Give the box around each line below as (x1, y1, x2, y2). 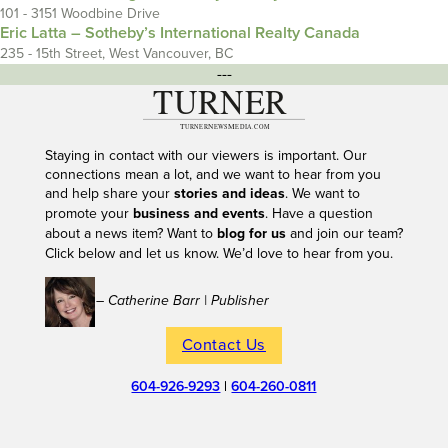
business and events (132, 204, 265, 223)
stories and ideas (173, 184, 285, 203)
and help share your (44, 184, 174, 202)
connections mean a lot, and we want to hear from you (44, 165, 381, 183)
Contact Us (181, 334, 266, 355)
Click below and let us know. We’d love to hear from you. (44, 244, 397, 262)
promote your (44, 204, 133, 222)
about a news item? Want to (44, 224, 217, 242)
